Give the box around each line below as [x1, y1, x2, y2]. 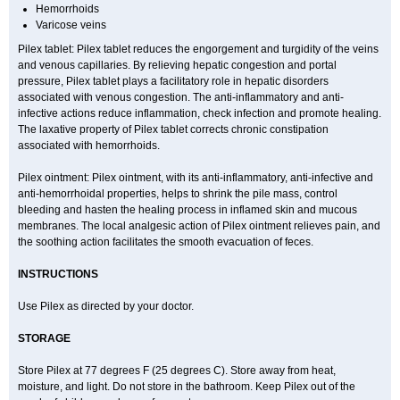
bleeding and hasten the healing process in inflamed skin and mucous [18, 204, 357, 216]
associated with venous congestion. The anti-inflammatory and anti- [18, 91, 344, 104]
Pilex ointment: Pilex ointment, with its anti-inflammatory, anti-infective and [18, 171, 373, 184]
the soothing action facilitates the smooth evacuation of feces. [18, 236, 313, 248]
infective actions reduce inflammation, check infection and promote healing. [18, 107, 381, 120]
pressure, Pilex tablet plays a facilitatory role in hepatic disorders [18, 75, 329, 87]
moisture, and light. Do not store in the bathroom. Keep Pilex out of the [18, 380, 355, 393]
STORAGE [18, 332, 71, 345]
